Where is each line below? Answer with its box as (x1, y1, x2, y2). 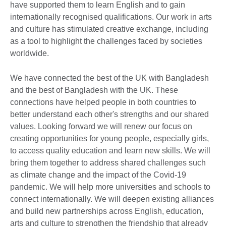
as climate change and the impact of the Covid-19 (10, 171, 186, 180)
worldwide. (10, 49, 49, 58)
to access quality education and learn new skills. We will (10, 146, 210, 155)
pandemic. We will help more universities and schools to (10, 183, 210, 192)
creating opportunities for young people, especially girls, (10, 134, 209, 143)
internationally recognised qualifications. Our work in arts (10, 13, 212, 22)
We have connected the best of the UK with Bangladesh (10, 74, 209, 83)
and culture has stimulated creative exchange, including (10, 25, 208, 34)
